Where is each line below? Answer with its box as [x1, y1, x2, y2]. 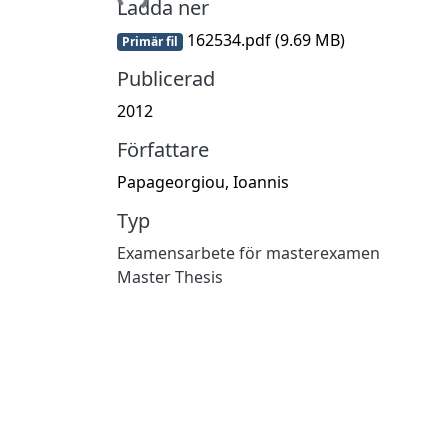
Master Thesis [117, 265, 223, 288]
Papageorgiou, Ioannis [117, 170, 289, 193]
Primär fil [121, 32, 178, 50]
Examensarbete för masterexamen [117, 241, 380, 264]
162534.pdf [182, 28, 275, 51]
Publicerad [117, 64, 215, 92]
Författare [117, 135, 209, 163]
